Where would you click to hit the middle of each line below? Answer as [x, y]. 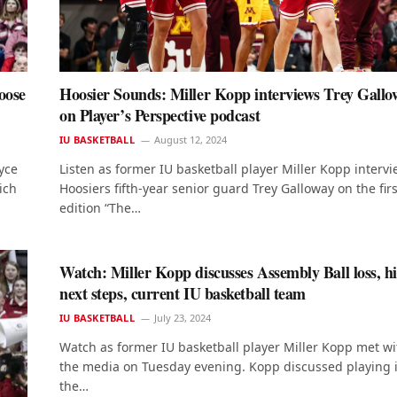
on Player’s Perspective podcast [160, 116]
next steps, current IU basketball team [183, 294]
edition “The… [100, 208]
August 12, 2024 [190, 140]
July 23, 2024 [182, 318]
